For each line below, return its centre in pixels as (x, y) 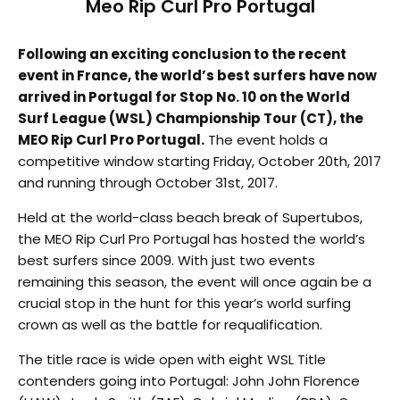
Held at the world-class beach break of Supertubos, (190, 217)
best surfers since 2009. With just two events (167, 260)
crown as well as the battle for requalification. (170, 324)
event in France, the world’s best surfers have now (197, 75)
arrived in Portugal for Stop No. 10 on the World (184, 96)
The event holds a (266, 139)
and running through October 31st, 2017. (148, 182)
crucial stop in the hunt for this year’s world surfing (184, 303)
